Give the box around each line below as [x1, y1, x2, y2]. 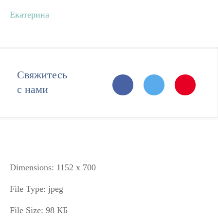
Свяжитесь [17, 69, 67, 81]
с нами [17, 83, 48, 95]
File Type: [10, 184, 46, 194]
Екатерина [10, 10, 49, 19]
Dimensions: [10, 163, 54, 172]
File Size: [10, 205, 43, 215]
